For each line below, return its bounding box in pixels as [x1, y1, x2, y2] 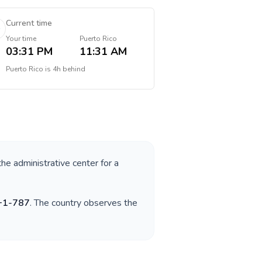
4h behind [52, 64, 85, 74]
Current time [5, 18, 52, 29]
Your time [5, 34, 36, 43]
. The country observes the [30, 196, 137, 209]
